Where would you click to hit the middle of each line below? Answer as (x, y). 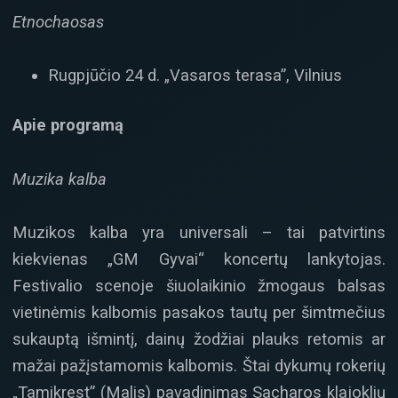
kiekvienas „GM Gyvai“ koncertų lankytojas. (199, 259)
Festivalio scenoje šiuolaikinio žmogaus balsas (199, 286)
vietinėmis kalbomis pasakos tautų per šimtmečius (199, 313)
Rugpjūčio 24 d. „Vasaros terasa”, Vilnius (195, 75)
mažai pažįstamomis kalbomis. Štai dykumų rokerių (199, 366)
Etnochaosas (58, 21)
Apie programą (68, 125)
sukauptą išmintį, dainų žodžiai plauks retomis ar (199, 339)
